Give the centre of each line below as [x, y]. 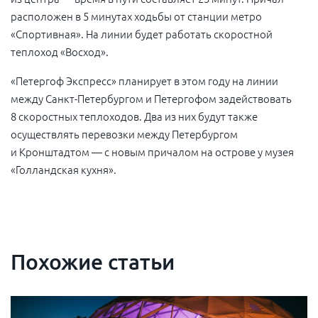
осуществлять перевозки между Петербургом [124, 133]
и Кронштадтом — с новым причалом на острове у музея [152, 151]
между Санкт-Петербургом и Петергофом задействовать [151, 98]
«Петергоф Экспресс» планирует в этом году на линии [144, 80]
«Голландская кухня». [64, 169]
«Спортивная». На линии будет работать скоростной [142, 33]
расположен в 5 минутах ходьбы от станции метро [136, 16]
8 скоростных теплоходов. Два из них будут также [134, 116]
